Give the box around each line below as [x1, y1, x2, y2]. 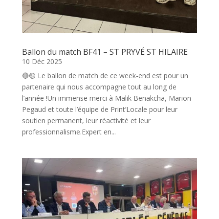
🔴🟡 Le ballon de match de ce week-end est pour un [22, 70, 188, 80]
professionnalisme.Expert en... [22, 127, 116, 136]
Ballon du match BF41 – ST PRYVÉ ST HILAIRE [22, 46, 188, 57]
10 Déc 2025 [22, 56, 62, 66]
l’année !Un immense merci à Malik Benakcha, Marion [22, 93, 191, 103]
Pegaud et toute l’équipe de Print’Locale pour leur [22, 104, 177, 114]
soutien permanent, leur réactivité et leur [22, 115, 151, 125]
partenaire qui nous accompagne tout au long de [22, 82, 176, 91]
